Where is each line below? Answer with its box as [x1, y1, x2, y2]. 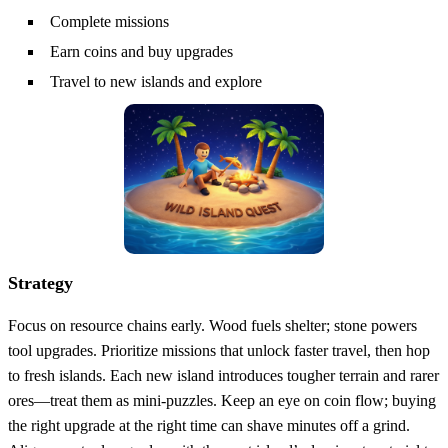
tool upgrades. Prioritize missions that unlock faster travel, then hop [8, 342, 430, 360]
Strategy [8, 273, 73, 294]
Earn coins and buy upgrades [50, 43, 233, 61]
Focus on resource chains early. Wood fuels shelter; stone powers [8, 317, 417, 335]
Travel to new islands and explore [50, 73, 262, 91]
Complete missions [50, 13, 169, 31]
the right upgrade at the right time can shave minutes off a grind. [8, 417, 410, 435]
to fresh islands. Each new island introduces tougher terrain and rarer [8, 367, 439, 385]
